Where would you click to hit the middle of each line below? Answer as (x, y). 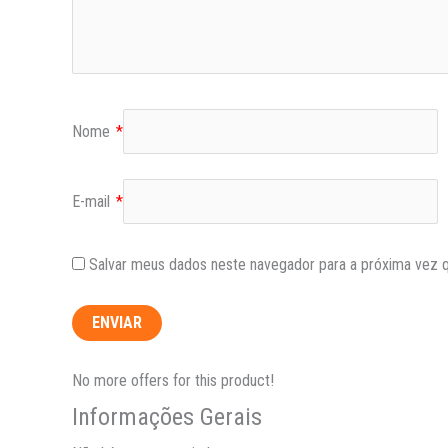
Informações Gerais (167, 417)
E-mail (93, 202)
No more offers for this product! (173, 381)
